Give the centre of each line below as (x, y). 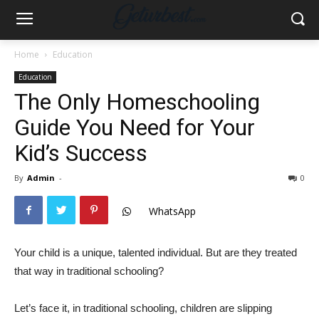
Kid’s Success (81, 153)
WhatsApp (172, 211)
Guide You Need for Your (135, 127)
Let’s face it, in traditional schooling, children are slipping (143, 308)
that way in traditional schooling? (89, 271)
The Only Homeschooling (137, 102)
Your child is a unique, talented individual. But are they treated (156, 252)
